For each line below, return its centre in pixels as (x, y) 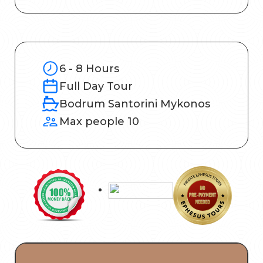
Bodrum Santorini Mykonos (135, 104)
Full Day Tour (96, 87)
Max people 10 (99, 122)
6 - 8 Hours (89, 69)
